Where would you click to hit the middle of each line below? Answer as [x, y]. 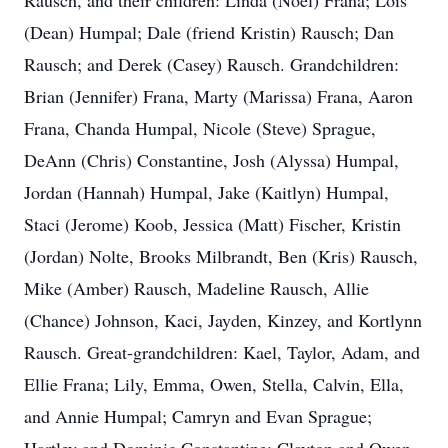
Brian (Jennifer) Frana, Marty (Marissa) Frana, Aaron [218, 96]
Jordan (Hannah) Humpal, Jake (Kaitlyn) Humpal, [206, 192]
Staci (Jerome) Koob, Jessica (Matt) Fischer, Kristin [212, 224]
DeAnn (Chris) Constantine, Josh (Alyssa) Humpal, [211, 160]
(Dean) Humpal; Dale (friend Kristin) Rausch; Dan [209, 32]
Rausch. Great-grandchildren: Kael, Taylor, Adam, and [222, 352]
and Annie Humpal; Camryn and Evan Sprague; [198, 416]
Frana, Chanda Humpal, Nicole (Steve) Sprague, [200, 128]
